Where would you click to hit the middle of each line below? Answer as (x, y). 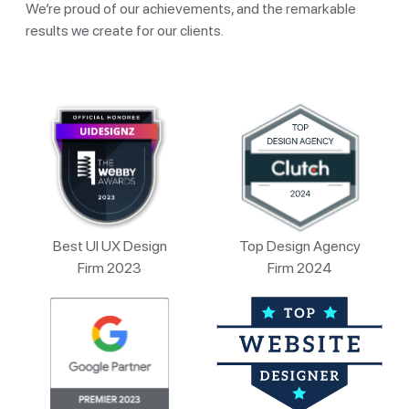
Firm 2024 (299, 267)
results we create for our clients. (125, 30)
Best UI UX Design (110, 246)
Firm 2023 (110, 267)
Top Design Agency (299, 246)
